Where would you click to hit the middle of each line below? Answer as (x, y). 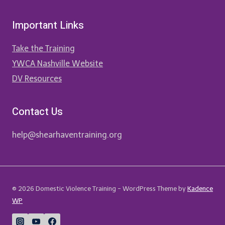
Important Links (48, 25)
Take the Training (43, 48)
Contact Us (37, 112)
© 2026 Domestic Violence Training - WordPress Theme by (100, 189)
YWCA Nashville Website (58, 64)
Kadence (200, 189)
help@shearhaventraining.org (67, 135)
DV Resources (37, 79)
